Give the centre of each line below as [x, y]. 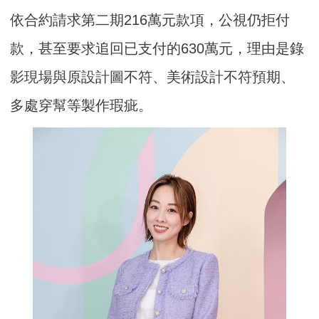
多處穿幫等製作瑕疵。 [82, 106]
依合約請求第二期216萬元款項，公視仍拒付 [150, 20]
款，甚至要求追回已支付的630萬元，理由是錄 [157, 49]
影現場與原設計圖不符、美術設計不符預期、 [153, 77]
